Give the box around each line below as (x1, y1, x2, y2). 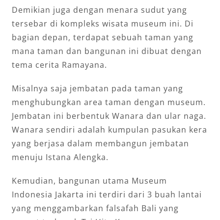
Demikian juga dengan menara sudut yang (12, 4, 187, 15)
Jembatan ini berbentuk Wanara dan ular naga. (12, 110, 206, 121)
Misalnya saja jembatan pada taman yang (12, 82, 183, 94)
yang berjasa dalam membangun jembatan (12, 137, 189, 149)
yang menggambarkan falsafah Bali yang (12, 202, 179, 214)
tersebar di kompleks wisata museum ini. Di (12, 18, 193, 29)
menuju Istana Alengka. (12, 151, 109, 163)
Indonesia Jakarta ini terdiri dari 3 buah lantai (12, 189, 202, 200)
